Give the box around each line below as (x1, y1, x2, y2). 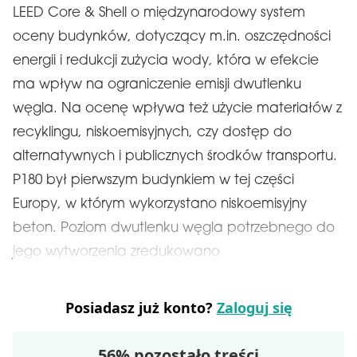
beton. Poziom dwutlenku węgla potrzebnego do (13, 222, 335, 235)
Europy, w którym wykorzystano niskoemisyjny (13, 198, 307, 211)
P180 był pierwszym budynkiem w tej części (13, 174, 294, 187)
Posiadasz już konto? (65, 298, 217, 317)
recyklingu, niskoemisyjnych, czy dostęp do (13, 126, 292, 139)
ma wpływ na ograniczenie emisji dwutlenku (13, 78, 301, 92)
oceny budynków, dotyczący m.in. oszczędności (13, 30, 331, 44)
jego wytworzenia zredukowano (13, 245, 220, 259)
